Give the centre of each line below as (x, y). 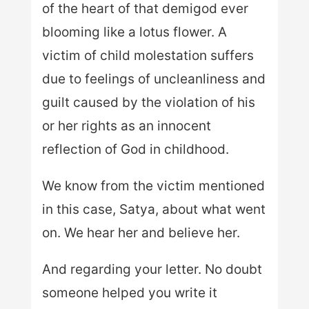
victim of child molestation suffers (148, 55)
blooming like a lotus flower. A (134, 32)
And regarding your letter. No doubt (152, 269)
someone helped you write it (129, 292)
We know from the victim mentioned (153, 186)
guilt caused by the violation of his (148, 102)
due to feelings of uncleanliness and (153, 79)
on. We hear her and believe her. (141, 232)
